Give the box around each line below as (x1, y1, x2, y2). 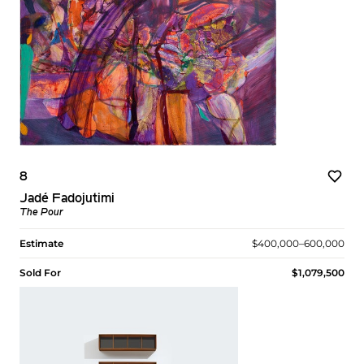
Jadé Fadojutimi (19, 192, 115, 206)
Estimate (19, 236, 63, 249)
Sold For (19, 266, 61, 279)
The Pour (19, 207, 63, 218)
